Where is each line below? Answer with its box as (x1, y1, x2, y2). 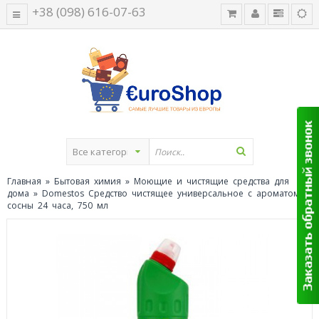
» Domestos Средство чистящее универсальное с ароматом (29, 187, 300, 199)
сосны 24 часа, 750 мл (7, 199, 108, 211)
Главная (7, 175, 41, 187)
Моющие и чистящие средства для (134, 175, 289, 187)
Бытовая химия (54, 175, 121, 187)
